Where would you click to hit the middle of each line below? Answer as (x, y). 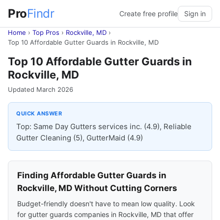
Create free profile (149, 13)
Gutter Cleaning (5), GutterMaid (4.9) (80, 138)
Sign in (195, 13)
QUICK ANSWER (39, 113)
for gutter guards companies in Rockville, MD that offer (105, 214)
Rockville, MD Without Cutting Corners (97, 188)
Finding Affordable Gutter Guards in (92, 175)
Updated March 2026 (41, 89)
